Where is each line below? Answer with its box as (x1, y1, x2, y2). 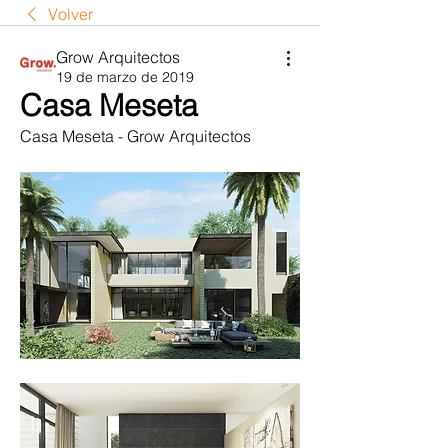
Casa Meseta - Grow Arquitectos (20, 126, 251, 147)
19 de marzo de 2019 (56, 68, 194, 87)
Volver (48, 4, 93, 25)
